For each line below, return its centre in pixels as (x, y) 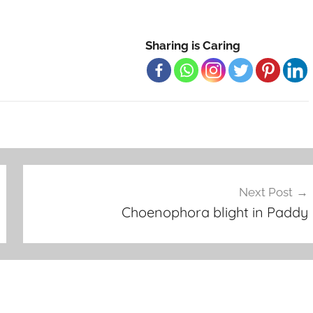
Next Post (265, 192)
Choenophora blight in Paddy (214, 212)
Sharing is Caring (193, 45)
